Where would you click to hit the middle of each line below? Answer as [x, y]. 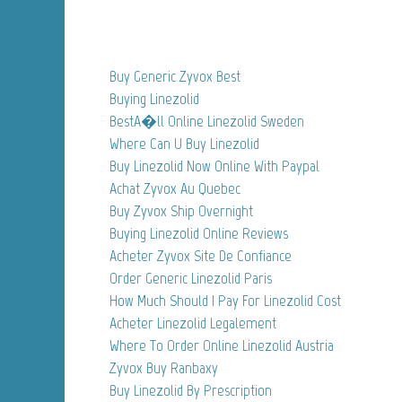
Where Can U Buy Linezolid [184, 143]
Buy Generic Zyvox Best [175, 76]
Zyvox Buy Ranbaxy [164, 367]
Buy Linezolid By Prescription [191, 390]
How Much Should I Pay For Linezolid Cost [225, 300]
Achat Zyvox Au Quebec [175, 188]
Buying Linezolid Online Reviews [199, 233]
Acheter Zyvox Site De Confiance [201, 255]
